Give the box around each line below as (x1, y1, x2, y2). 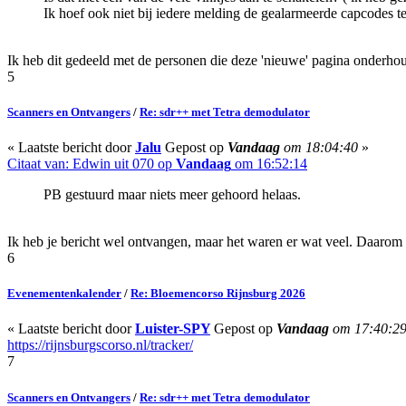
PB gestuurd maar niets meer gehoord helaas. (43, 187, 301, 203)
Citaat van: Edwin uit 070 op (7, 156, 176, 172)
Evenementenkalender (7, 286, 121, 301)
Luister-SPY (135, 321, 210, 337)
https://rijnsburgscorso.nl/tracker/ (7, 337, 193, 353)
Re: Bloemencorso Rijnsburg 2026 (130, 286, 305, 301)
